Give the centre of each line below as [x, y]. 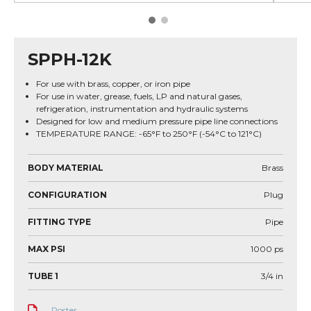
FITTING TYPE [59, 222]
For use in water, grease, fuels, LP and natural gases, [139, 96]
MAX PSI [47, 249]
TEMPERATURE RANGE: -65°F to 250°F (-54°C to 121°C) [149, 134]
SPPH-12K [70, 59]
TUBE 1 [43, 276]
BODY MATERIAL [66, 168]
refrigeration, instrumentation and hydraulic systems [142, 109]
